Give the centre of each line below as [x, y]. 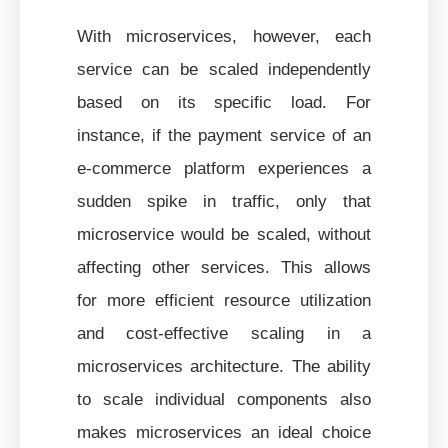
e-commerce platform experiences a [224, 167]
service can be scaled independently [224, 68]
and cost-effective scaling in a [224, 332]
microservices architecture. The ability [224, 365]
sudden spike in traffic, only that [224, 200]
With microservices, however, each [224, 35]
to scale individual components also [224, 398]
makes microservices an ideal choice [224, 431]
